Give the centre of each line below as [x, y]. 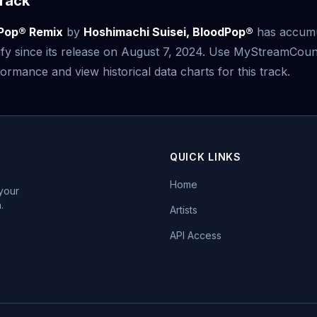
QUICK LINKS [206, 157]
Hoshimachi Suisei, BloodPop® [168, 32]
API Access [196, 235]
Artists [184, 210]
